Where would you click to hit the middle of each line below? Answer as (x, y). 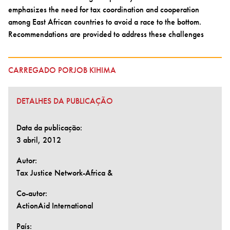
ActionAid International (55, 205)
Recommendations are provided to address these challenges (106, 34)
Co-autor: (32, 193)
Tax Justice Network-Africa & (64, 172)
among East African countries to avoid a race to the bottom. (105, 22)
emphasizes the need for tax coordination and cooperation (104, 9)
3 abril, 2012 (39, 140)
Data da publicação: (49, 127)
